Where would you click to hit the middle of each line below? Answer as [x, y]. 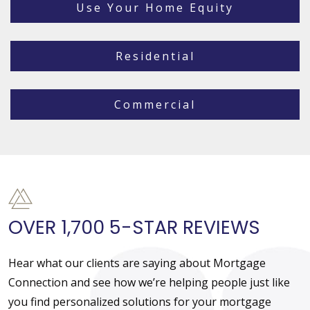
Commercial [155, 105]
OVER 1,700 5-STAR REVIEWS [134, 228]
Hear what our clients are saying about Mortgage [137, 263]
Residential [155, 56]
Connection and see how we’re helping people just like [149, 283]
